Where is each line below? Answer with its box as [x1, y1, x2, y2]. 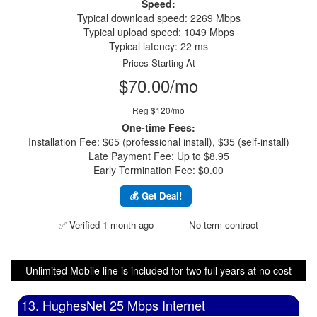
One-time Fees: [122, 120, 195, 134]
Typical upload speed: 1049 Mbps [83, 25, 234, 39]
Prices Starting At [122, 56, 195, 69]
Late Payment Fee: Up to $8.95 [88, 149, 229, 163]
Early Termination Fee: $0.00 [93, 163, 224, 177]
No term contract [189, 218, 258, 231]
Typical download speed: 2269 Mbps [76, 11, 241, 25]
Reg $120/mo [132, 104, 185, 116]
